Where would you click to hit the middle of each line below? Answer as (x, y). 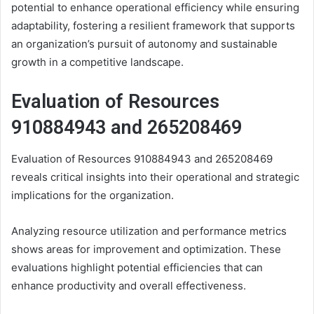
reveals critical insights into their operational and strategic (155, 177)
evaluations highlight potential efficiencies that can (137, 267)
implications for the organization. (93, 195)
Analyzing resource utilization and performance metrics (149, 231)
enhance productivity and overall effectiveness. (129, 286)
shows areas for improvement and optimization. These (146, 249)
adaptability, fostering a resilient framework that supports (153, 25)
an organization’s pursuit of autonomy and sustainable (144, 43)
